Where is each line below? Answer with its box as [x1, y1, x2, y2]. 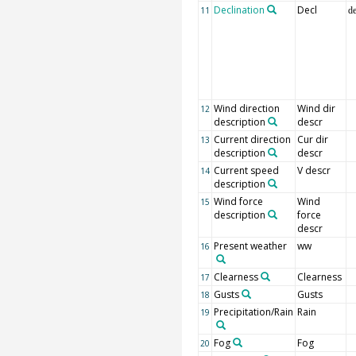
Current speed [213, 164, 279, 177]
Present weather [213, 239, 287, 253]
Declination [213, 3, 265, 17]
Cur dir [296, 133, 328, 146]
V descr [296, 164, 331, 177]
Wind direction [213, 102, 280, 115]
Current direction [213, 133, 291, 146]
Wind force [213, 195, 263, 208]
